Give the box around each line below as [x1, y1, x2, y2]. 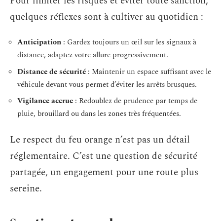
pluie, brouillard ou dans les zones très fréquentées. [17, 108, 181, 119]
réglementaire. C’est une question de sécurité [10, 148, 197, 163]
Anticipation [17, 37, 61, 48]
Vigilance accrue [17, 95, 73, 107]
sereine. [10, 181, 42, 196]
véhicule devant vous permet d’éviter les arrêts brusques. [17, 78, 197, 90]
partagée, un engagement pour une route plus [10, 165, 198, 180]
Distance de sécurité [17, 66, 86, 77]
